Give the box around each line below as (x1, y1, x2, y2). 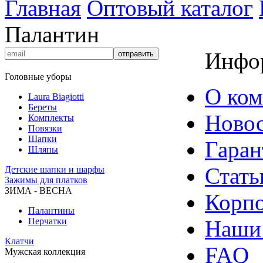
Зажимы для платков (5, 175, 87, 185)
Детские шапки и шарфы (5, 164, 104, 174)
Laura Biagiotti (28, 92, 84, 102)
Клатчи (5, 236, 34, 246)
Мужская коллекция (5, 247, 85, 257)
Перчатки (28, 216, 67, 226)
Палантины (28, 205, 75, 215)
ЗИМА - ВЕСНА (5, 186, 72, 195)
